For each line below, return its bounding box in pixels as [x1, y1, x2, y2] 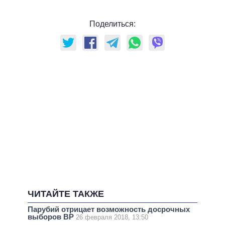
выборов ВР [28, 212, 76, 221]
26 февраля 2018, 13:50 [76, 213, 148, 221]
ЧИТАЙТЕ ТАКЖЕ [28, 189, 104, 199]
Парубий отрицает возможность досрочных [28, 204, 190, 213]
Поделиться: [89, 20, 136, 29]
